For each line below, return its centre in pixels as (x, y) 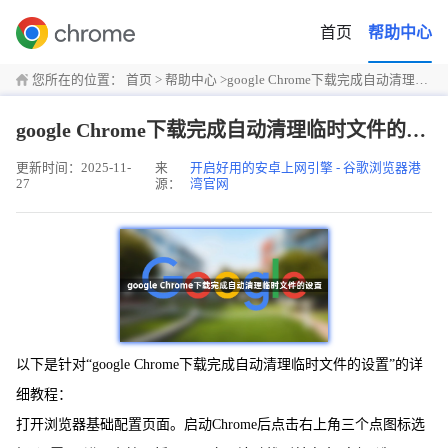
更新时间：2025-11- (73, 168)
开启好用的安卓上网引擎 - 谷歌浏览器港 (306, 168)
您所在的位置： (77, 80)
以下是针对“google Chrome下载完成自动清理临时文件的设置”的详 (219, 364)
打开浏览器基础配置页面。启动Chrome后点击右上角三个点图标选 (220, 424)
